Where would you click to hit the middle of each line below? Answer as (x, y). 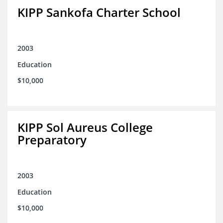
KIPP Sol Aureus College (85, 127)
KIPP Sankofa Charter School (99, 12)
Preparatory (52, 140)
